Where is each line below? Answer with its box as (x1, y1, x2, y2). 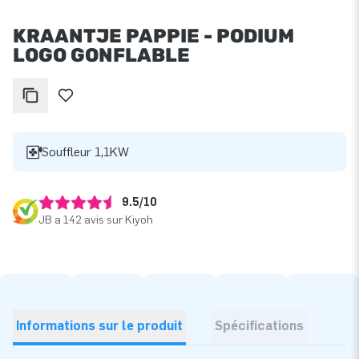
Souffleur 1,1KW (42, 144, 129, 160)
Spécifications (215, 318, 304, 334)
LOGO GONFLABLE (13, 44, 190, 67)
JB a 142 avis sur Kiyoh (38, 213, 153, 228)
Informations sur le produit (16, 318, 183, 334)
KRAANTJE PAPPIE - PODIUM (13, 25, 294, 48)
